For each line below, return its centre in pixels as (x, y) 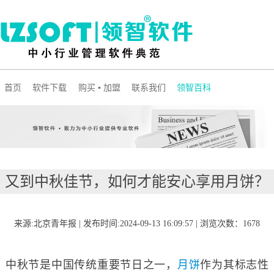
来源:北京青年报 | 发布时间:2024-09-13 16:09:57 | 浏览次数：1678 (137, 223)
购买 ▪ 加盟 (99, 88)
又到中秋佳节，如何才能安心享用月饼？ (137, 181)
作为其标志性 (235, 265)
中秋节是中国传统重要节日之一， (91, 265)
